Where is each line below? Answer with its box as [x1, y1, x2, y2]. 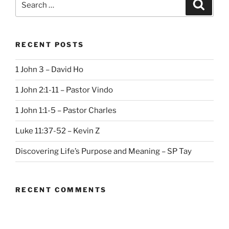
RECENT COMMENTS [15, 185, 107, 194]
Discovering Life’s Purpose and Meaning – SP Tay [15, 147, 192, 156]
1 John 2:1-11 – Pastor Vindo [15, 85, 113, 95]
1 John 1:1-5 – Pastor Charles [15, 106, 117, 116]
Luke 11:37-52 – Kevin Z [15, 126, 100, 136]
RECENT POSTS [15, 40, 84, 49]
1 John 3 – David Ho [15, 65, 83, 75]
